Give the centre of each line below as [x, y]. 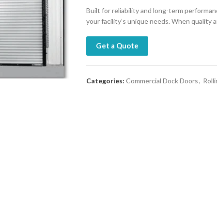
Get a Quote [117, 46]
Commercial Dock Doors [162, 81]
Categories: [105, 81]
